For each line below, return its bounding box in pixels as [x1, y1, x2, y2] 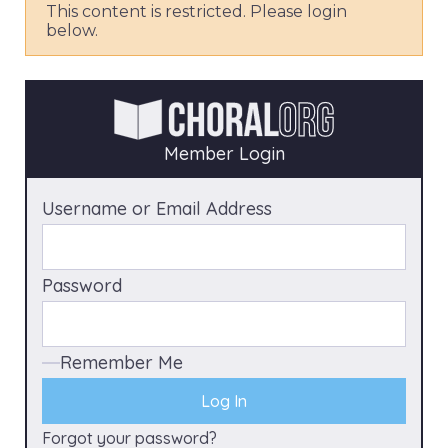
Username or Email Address [42, 197, 272, 221]
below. [46, 21, 98, 41]
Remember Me [60, 351, 183, 375]
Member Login [163, 142, 285, 166]
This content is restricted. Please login [46, 2, 347, 22]
